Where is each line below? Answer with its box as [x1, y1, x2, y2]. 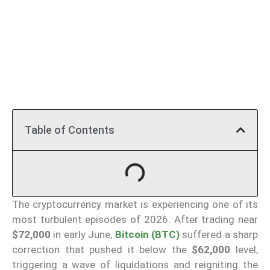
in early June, [51, 228, 115, 240]
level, [230, 243, 259, 256]
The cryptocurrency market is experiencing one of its [12, 198, 258, 210]
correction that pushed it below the [12, 243, 192, 256]
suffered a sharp [179, 228, 258, 240]
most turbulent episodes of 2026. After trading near [12, 213, 258, 225]
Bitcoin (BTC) [115, 228, 180, 240]
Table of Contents [25, 123, 115, 136]
